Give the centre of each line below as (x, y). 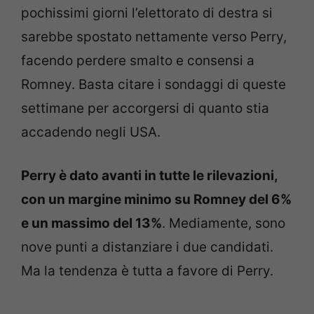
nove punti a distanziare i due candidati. (147, 247)
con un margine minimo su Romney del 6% (156, 199)
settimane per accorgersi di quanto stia (145, 108)
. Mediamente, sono (224, 223)
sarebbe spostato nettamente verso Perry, (154, 36)
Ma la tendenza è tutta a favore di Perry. (147, 271)
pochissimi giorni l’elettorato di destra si (147, 13)
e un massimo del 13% (91, 223)
